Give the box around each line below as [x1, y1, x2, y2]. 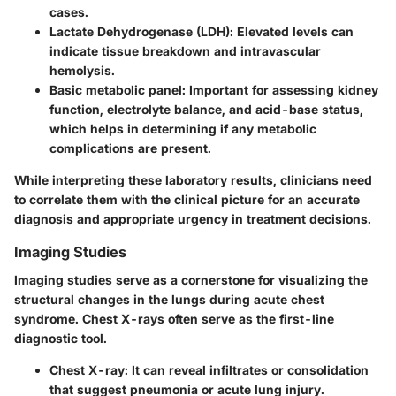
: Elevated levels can [230, 23, 354, 39]
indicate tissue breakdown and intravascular [49, 42, 321, 58]
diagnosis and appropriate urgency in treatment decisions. [14, 210, 371, 226]
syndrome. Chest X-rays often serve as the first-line [14, 310, 334, 326]
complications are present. [49, 140, 211, 156]
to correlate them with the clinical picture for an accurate [14, 191, 360, 207]
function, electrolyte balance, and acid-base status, [49, 101, 363, 117]
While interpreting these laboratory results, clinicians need [14, 171, 372, 187]
